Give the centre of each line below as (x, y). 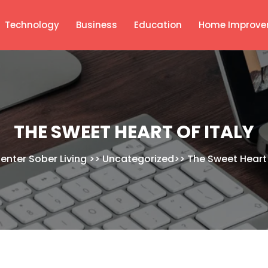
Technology (32, 25)
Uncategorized (138, 159)
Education (158, 25)
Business (96, 25)
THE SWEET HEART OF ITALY (134, 132)
